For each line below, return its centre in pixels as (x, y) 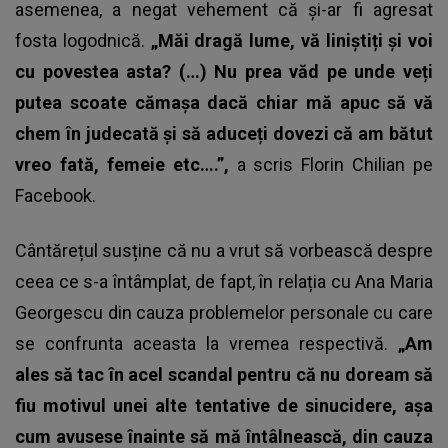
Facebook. (55, 196)
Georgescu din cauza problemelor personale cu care (224, 313)
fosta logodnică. (83, 41)
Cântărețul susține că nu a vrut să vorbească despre (224, 251)
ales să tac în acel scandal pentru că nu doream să (224, 375)
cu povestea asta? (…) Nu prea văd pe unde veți (224, 72)
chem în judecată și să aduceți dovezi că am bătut (224, 134)
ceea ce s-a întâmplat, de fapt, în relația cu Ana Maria (224, 282)
